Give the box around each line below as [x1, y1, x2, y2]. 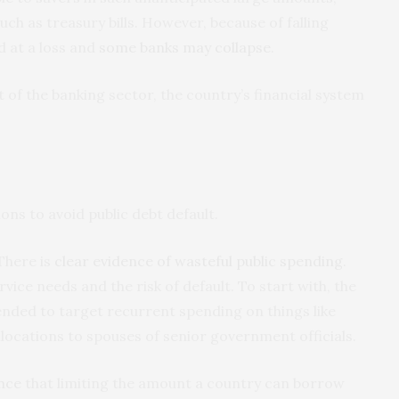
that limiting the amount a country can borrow [21, 373, 345, 392]
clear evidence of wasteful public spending [54, 251, 343, 270]
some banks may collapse [99, 37, 271, 56]
